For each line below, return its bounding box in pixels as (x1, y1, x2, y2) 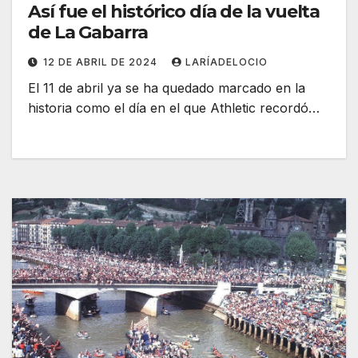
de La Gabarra (28, 22, 148, 44)
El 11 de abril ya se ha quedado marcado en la (28, 80, 305, 97)
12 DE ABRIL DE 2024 (43, 56, 161, 69)
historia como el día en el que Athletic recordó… (28, 100, 320, 117)
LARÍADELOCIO (185, 56, 268, 69)
